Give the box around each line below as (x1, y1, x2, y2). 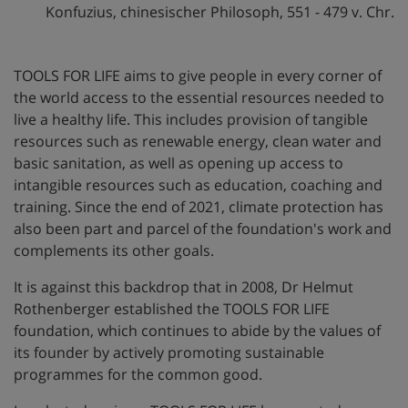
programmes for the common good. (14, 364, 262, 384)
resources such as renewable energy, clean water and (14, 131, 382, 151)
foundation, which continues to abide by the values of (14, 321, 381, 341)
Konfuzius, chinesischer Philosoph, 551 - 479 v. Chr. (46, 2, 394, 22)
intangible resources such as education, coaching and (14, 175, 382, 195)
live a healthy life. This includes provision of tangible (14, 109, 368, 129)
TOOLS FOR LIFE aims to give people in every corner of (14, 66, 382, 86)
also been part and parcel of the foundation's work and (14, 219, 392, 239)
